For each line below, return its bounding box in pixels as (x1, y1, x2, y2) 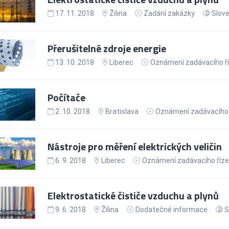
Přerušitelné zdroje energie (47, 40, 166, 56)
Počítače (47, 89, 85, 105)
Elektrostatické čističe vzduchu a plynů (47, 187, 219, 203)
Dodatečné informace (135, 205, 208, 214)
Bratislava (103, 107, 139, 116)
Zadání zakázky (143, 9, 195, 17)
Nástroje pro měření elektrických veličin (47, 138, 222, 154)
